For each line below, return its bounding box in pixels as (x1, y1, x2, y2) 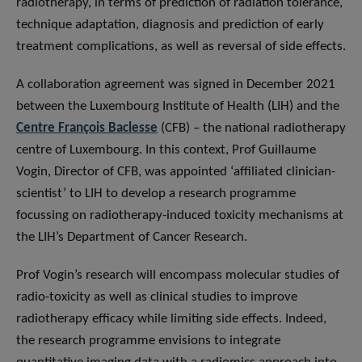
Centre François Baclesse (16, 120, 158, 135)
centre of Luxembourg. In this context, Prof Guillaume (16, 142, 316, 157)
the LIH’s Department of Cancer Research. (16, 229, 247, 244)
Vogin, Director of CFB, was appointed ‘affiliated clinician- (16, 164, 335, 179)
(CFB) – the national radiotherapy (158, 120, 346, 135)
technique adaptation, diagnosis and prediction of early (16, 17, 324, 32)
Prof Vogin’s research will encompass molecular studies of (16, 267, 339, 282)
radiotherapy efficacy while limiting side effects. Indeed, (16, 311, 326, 326)
